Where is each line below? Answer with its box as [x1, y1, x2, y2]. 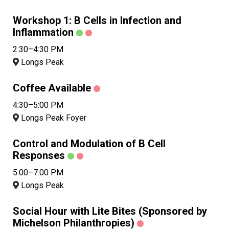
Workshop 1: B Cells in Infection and [13, 14, 181, 27]
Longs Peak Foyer [19, 113, 86, 123]
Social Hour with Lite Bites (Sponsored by [13, 205, 207, 218]
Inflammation [13, 26, 74, 39]
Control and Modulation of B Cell [13, 138, 166, 150]
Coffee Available [13, 82, 91, 95]
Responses [13, 149, 65, 162]
